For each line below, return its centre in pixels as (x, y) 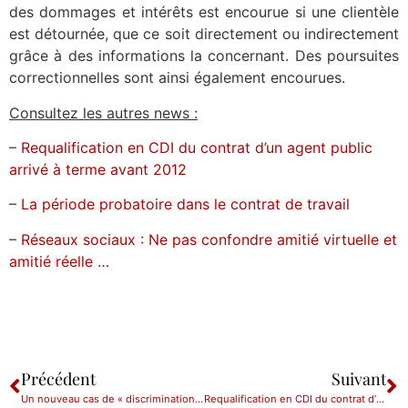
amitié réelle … (59, 261)
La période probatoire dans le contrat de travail (185, 204)
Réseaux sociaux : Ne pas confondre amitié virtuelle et (209, 239)
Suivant (359, 379)
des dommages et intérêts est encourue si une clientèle (204, 12)
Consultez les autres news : (103, 112)
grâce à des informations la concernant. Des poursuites (204, 56)
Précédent (58, 379)
